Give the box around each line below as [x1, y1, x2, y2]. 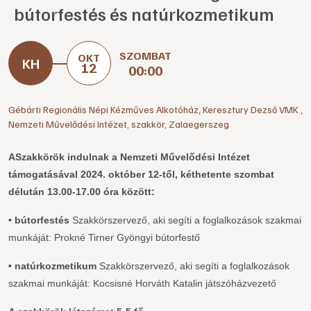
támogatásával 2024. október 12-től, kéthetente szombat [8, 169, 274, 180]
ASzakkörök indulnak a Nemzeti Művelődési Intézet [8, 151, 250, 162]
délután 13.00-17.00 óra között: [8, 186, 155, 197]
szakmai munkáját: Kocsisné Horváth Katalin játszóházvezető [8, 278, 276, 289]
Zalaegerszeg [169, 118, 229, 130]
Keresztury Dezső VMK [203, 103, 301, 115]
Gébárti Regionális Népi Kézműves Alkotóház [8, 103, 199, 115]
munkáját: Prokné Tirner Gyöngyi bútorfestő [8, 232, 200, 243]
